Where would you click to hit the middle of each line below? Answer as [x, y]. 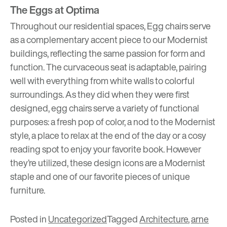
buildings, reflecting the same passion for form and [108, 53]
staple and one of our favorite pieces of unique [100, 176]
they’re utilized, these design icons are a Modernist [108, 162]
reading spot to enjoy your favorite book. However [106, 149]
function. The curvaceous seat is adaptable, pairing [108, 67]
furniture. [28, 190]
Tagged [123, 219]
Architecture [164, 219]
